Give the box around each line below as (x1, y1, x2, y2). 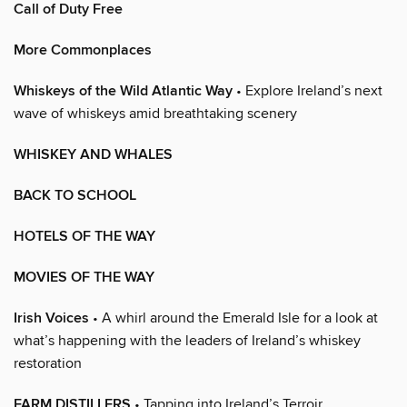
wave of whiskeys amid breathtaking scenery (14, 104, 297, 123)
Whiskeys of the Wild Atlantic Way (14, 81, 233, 101)
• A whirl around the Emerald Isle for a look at (89, 308, 378, 327)
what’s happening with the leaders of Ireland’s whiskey (14, 331, 361, 350)
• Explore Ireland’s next (233, 81, 382, 100)
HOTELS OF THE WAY (14, 226, 155, 246)
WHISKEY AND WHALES (14, 144, 173, 164)
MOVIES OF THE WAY (14, 267, 154, 287)
